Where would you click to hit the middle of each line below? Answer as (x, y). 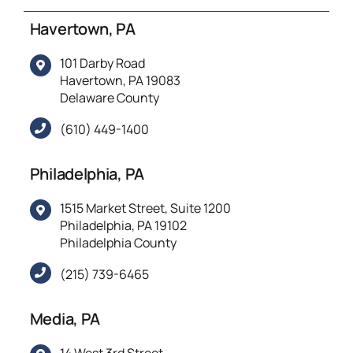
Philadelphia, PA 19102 (124, 225)
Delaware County (110, 98)
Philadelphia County (119, 242)
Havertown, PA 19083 (121, 81)
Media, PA (65, 318)
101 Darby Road (103, 63)
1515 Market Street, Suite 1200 (146, 208)
